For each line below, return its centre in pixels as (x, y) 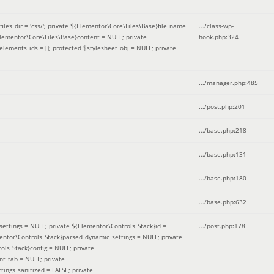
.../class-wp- (216, 26)
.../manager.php (222, 83)
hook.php (212, 37)
